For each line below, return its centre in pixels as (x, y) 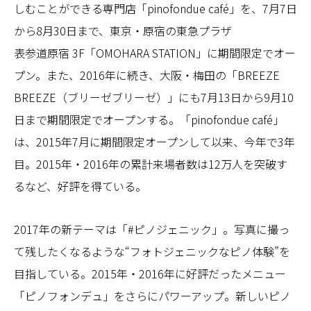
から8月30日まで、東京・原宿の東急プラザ (123, 30)
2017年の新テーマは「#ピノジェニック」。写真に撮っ (152, 229)
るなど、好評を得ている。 (80, 186)
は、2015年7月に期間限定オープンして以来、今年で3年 (154, 141)
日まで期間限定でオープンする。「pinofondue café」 (149, 119)
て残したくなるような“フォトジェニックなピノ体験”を (152, 251)
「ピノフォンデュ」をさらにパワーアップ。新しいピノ (152, 295)
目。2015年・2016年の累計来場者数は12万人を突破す (151, 163)
